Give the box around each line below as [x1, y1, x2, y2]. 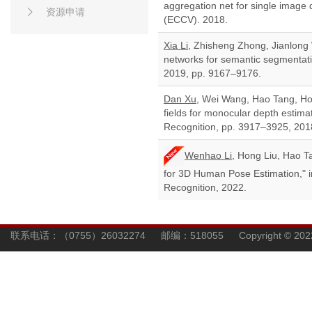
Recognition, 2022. [164, 182, 247, 193]
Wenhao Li [185, 149, 232, 161]
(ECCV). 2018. [164, 14, 228, 25]
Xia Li [164, 40, 188, 51]
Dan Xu [164, 93, 196, 104]
